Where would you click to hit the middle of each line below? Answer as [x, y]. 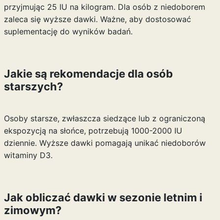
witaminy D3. [28, 155]
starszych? [33, 86]
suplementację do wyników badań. [68, 31]
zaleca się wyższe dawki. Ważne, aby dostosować [97, 19]
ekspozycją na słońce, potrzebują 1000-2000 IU [93, 131]
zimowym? [32, 210]
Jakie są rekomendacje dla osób [88, 74]
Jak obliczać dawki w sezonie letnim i [103, 197]
